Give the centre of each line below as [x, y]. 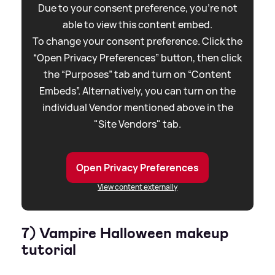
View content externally [137, 187]
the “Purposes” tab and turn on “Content [137, 75]
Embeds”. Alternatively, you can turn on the [137, 91]
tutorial [49, 250]
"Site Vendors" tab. [137, 124]
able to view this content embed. [137, 25]
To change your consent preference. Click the [137, 41]
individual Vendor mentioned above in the [137, 108]
